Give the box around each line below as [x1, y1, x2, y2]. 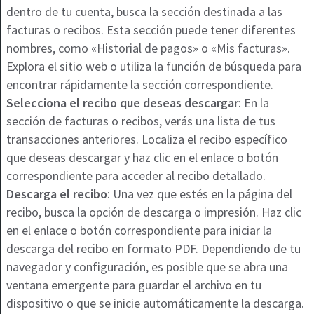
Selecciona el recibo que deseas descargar [6, 95, 238, 111]
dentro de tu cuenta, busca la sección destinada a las [6, 4, 282, 20]
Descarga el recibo [6, 186, 107, 203]
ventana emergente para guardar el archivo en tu [6, 277, 261, 294]
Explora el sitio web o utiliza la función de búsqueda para [6, 58, 301, 75]
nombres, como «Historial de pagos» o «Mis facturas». [6, 40, 290, 57]
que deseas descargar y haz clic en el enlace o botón [6, 149, 278, 166]
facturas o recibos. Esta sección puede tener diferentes [6, 22, 296, 39]
